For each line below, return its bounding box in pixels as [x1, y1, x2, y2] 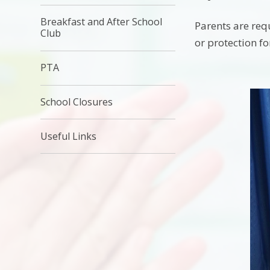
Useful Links [40, 129, 97, 143]
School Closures [40, 95, 113, 108]
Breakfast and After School [40, 15, 163, 29]
